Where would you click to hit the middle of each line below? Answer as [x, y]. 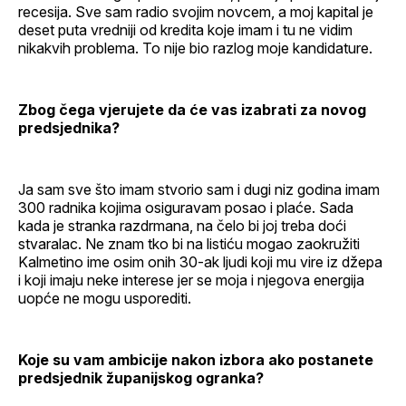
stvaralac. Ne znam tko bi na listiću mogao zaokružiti [189, 243]
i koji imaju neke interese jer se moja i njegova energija [191, 280]
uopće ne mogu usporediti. [105, 298]
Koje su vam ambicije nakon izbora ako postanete [196, 359]
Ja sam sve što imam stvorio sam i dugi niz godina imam [199, 189]
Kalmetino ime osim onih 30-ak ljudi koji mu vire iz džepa [200, 261]
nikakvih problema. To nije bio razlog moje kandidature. [195, 48]
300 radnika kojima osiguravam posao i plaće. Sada [186, 207]
